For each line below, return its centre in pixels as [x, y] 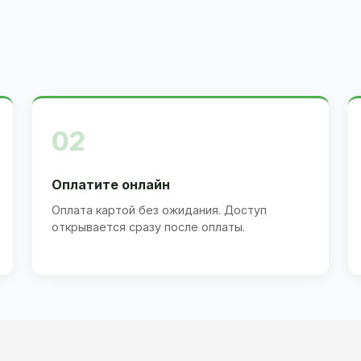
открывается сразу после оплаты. [148, 226]
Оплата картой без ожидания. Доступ [159, 210]
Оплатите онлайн [111, 184]
